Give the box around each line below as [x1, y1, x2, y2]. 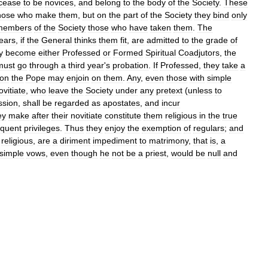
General [41, 35, 72, 45]
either [38, 48, 60, 57]
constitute [105, 111, 141, 120]
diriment [60, 136, 90, 145]
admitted [147, 35, 179, 45]
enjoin [66, 73, 89, 83]
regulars [193, 123, 224, 133]
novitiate [71, 111, 102, 120]
